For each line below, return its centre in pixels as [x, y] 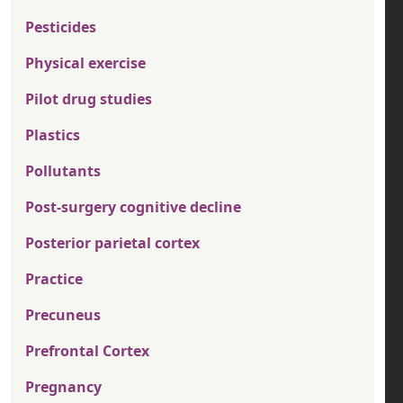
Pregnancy [63, 387]
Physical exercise [85, 63]
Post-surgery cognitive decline [133, 207]
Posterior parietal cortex [112, 243]
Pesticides [61, 27]
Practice [54, 279]
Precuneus [63, 315]
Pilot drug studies [89, 99]
